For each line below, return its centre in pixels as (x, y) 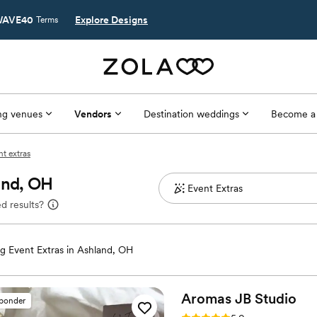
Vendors (93, 114)
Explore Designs (111, 20)
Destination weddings (191, 114)
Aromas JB (216, 299)
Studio (276, 299)
